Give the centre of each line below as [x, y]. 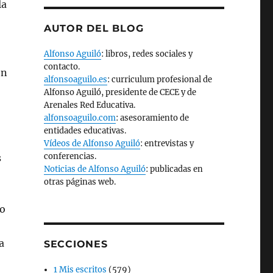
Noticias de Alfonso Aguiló [94, 169]
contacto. [62, 67]
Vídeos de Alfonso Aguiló [92, 144]
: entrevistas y [167, 144]
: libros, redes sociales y [147, 54]
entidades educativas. [85, 131]
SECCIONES [76, 244]
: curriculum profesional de [159, 80]
